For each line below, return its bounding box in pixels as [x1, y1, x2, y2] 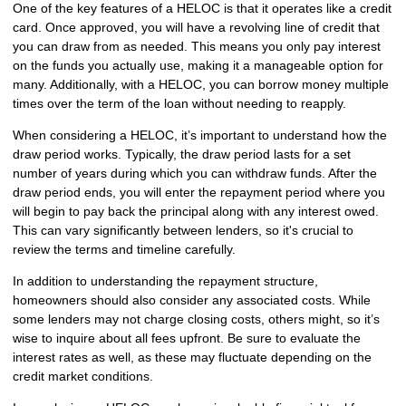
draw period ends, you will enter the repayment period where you [13, 184, 385, 199]
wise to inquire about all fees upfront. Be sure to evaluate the [13, 330, 361, 345]
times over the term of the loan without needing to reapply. [13, 95, 346, 111]
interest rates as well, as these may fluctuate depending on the [13, 349, 372, 364]
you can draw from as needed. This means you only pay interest [13, 38, 381, 53]
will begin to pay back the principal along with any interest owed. [13, 203, 379, 218]
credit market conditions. [13, 368, 153, 383]
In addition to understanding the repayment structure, [13, 273, 318, 288]
